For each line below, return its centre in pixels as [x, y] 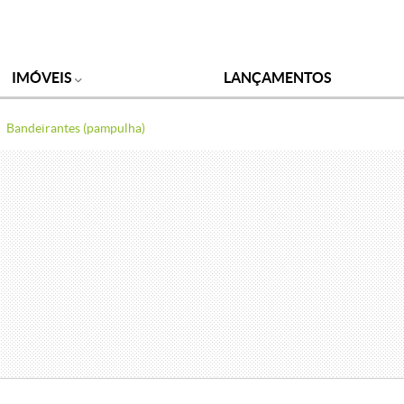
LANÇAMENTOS [278, 78]
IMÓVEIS [43, 78]
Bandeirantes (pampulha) [76, 128]
